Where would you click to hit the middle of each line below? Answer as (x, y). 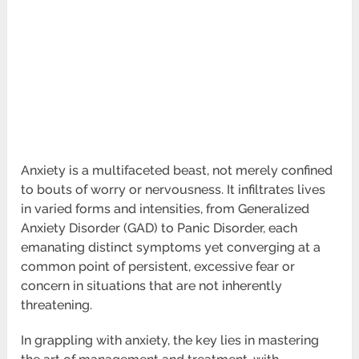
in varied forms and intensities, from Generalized (165, 209)
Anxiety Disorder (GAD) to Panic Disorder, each (159, 228)
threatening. (57, 305)
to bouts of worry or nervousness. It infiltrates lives (173, 190)
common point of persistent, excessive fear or (158, 267)
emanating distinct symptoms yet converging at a (171, 248)
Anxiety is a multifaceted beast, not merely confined (177, 171)
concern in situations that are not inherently (152, 286)
